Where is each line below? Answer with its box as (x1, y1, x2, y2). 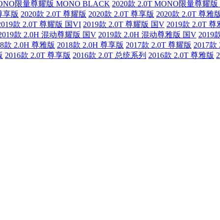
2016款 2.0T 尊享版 (5, 51, 71, 60)
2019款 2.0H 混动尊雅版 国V (98, 30, 196, 39)
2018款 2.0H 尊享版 (57, 41, 124, 50)
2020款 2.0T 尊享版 (88, 10, 154, 19)
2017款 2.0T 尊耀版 (126, 41, 192, 50)
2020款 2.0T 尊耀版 (21, 10, 86, 19)
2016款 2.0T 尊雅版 (148, 51, 214, 60)
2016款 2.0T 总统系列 (73, 51, 146, 60)
